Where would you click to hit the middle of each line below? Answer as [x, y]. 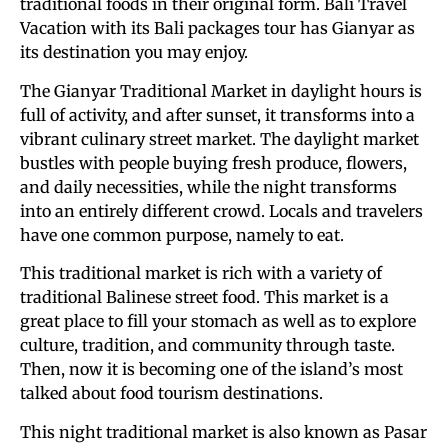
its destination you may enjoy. [134, 52]
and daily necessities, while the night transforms [208, 186]
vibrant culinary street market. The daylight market [219, 138]
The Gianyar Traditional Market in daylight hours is [221, 90]
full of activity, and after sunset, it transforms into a [217, 114]
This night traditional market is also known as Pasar [223, 431]
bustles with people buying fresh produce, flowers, [213, 162]
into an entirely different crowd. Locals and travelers [221, 210]
